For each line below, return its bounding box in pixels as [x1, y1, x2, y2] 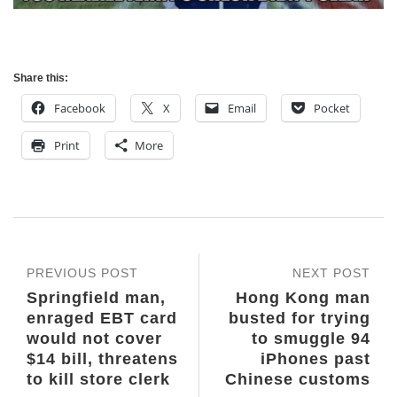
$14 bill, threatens [27, 350, 178, 369]
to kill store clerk [27, 370, 170, 389]
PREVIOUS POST [27, 266, 138, 281]
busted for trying [229, 309, 370, 328]
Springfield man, [27, 289, 166, 307]
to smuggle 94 [252, 330, 370, 348]
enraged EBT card [27, 309, 177, 328]
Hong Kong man [236, 289, 370, 307]
